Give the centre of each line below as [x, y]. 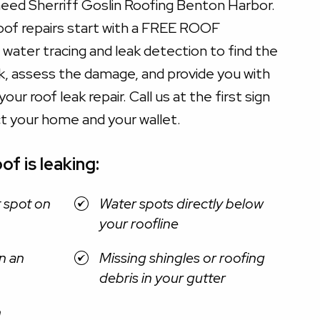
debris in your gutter [162, 278]
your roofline [139, 224]
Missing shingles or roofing [182, 258]
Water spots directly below [181, 204]
